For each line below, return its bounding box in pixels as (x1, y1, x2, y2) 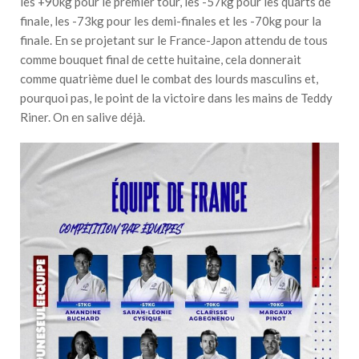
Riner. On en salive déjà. (20, 109, 145, 124)
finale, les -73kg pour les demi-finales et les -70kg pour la (20, 13, 321, 28)
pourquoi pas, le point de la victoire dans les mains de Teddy (20, 90, 333, 105)
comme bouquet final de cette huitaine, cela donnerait (20, 51, 301, 67)
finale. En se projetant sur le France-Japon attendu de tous (20, 32, 328, 47)
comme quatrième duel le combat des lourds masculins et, (20, 71, 318, 86)
